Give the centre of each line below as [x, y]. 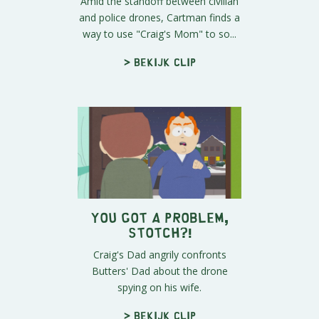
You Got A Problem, [159, 217]
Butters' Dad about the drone [159, 271]
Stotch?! [159, 232]
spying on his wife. [159, 288]
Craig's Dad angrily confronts [159, 255]
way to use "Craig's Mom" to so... [159, 33]
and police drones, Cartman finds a [159, 17]
